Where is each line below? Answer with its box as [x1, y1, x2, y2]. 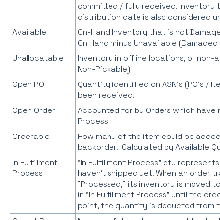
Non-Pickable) [77, 64, 130, 75]
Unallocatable [12, 53, 64, 64]
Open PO [12, 79, 44, 90]
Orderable [12, 131, 50, 142]
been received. [77, 90, 135, 101]
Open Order [12, 105, 55, 116]
